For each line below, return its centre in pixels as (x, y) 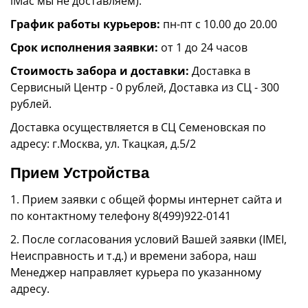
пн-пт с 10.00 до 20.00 (219, 24)
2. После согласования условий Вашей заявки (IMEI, (148, 239)
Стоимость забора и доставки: (100, 71)
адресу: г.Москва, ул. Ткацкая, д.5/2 (103, 144)
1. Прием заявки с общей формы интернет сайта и (146, 199)
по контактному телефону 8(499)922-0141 (121, 216)
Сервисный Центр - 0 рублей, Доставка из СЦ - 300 (145, 87)
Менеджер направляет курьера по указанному (136, 272)
